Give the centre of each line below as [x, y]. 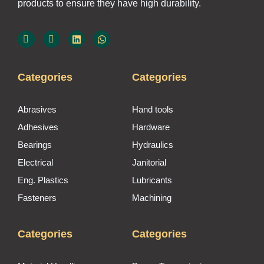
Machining [152, 197]
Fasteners [37, 197]
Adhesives [38, 127]
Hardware [151, 127]
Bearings [35, 144]
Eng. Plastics [43, 180]
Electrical [35, 162]
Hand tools [153, 109]
